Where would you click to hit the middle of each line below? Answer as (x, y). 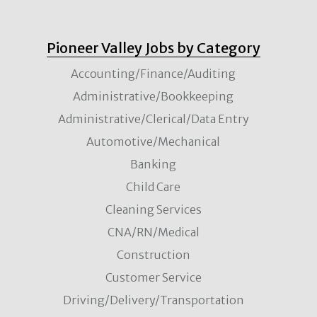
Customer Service (153, 277)
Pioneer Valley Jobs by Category (153, 47)
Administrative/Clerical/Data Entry (153, 119)
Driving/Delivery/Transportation (153, 300)
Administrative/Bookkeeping (153, 96)
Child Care (153, 186)
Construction (153, 254)
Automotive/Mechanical (153, 141)
